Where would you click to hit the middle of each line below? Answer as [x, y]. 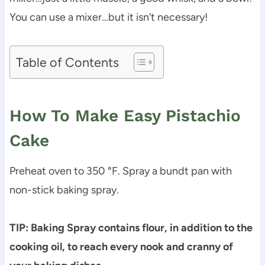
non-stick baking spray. [64, 190]
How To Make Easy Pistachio [125, 115]
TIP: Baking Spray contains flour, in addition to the [131, 227]
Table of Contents [67, 62]
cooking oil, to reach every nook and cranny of [121, 246]
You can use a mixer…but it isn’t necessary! [108, 17]
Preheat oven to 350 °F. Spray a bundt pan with [120, 171]
